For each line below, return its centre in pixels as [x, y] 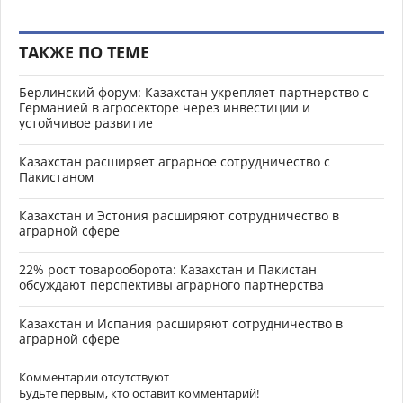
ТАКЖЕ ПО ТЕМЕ [84, 52]
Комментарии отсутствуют [94, 376]
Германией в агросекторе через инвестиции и [165, 107]
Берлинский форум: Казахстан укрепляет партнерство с [194, 92]
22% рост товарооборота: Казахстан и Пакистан [168, 269]
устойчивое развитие [86, 122]
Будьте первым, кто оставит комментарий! [139, 393]
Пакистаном [56, 176]
